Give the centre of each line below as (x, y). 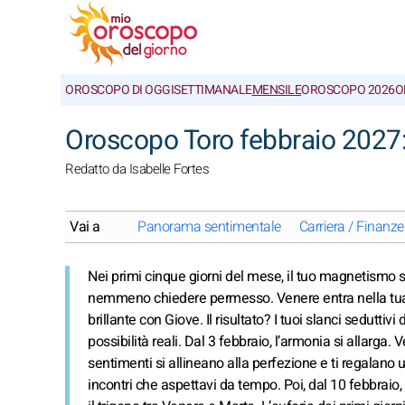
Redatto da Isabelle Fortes (137, 169)
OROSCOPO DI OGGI (119, 90)
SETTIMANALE (213, 90)
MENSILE (276, 90)
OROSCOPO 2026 (348, 90)
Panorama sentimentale (209, 227)
